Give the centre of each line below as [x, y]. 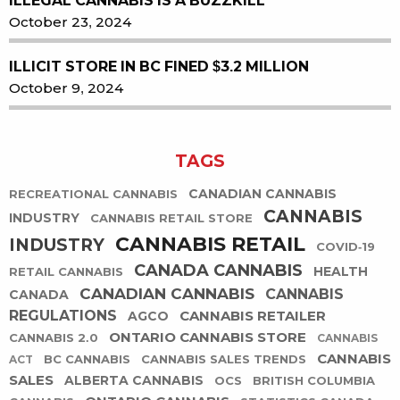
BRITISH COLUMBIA [314, 381]
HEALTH [341, 272]
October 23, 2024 [70, 21]
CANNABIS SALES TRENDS [224, 360]
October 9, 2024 [66, 88]
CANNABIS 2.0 [54, 338]
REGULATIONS [63, 316]
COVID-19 [346, 247]
